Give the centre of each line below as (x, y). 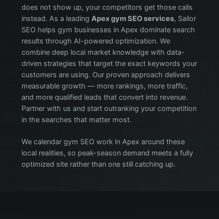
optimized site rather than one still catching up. (98, 164)
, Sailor (185, 19)
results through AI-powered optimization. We (96, 41)
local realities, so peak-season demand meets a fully (107, 153)
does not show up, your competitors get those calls (107, 7)
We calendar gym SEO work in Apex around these (103, 142)
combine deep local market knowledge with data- (103, 52)
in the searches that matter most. (76, 120)
